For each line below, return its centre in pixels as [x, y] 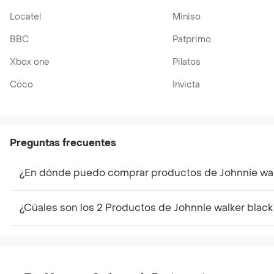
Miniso [186, 17]
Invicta [186, 85]
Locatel [25, 17]
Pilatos [186, 62]
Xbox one [30, 62]
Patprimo [191, 39]
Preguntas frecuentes [63, 143]
